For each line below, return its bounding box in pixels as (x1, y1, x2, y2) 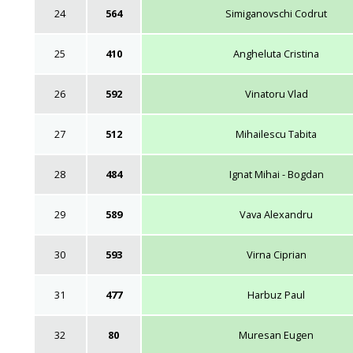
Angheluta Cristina (233, 46, 319, 61)
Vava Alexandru (240, 206, 313, 221)
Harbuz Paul (247, 287, 305, 302)
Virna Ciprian (246, 247, 307, 262)
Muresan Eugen (239, 327, 314, 342)
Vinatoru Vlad (244, 86, 308, 101)
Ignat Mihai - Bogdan (229, 166, 324, 181)
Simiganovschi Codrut (225, 6, 327, 20)
